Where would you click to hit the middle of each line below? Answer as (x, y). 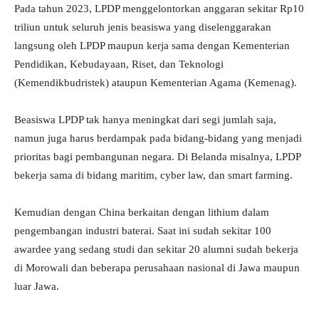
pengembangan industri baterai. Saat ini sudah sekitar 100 (143, 231)
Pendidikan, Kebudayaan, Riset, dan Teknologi (119, 64)
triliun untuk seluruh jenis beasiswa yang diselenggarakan (143, 27)
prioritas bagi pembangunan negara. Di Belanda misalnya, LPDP (157, 157)
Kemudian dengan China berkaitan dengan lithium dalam (142, 213)
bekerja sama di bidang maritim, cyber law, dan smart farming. (153, 176)
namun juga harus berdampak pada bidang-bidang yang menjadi (158, 138)
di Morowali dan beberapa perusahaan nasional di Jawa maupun (157, 268)
